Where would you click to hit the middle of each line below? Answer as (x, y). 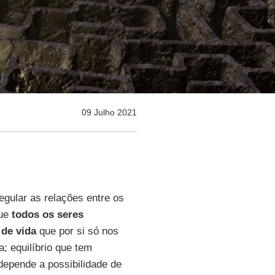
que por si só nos (77, 231)
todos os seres (47, 215)
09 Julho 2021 (109, 112)
